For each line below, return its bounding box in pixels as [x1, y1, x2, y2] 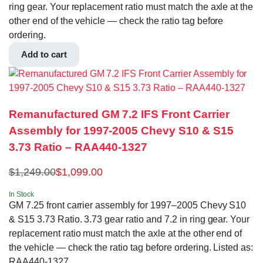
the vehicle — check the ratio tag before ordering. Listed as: [9, 242, 254, 253]
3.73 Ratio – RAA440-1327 [9, 140, 148, 153]
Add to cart [21, 49, 67, 59]
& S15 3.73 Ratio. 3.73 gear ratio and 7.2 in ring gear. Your [9, 214, 250, 225]
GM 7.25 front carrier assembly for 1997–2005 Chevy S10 [9, 200, 247, 211]
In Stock [9, 190, 34, 199]
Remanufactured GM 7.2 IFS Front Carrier [9, 107, 230, 120]
